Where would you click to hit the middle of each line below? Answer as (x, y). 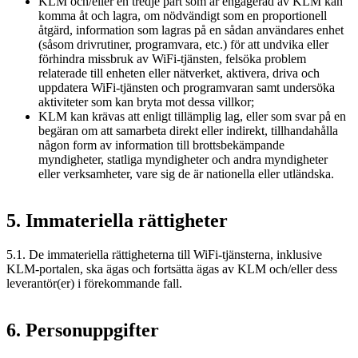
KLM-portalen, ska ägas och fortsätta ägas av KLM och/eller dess (172, 268)
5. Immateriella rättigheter (117, 220)
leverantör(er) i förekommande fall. (94, 283)
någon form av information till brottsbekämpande (161, 145)
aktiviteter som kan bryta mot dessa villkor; (146, 101)
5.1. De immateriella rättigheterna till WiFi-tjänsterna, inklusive (164, 254)
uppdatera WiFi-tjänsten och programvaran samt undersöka (187, 87)
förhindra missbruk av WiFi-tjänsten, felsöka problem (172, 58)
